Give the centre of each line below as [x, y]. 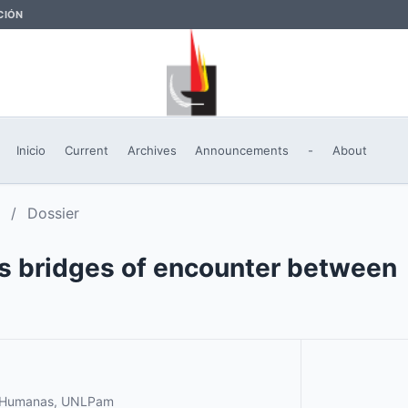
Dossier [53, 213]
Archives [152, 150]
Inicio [31, 150]
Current [86, 150]
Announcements [242, 150]
